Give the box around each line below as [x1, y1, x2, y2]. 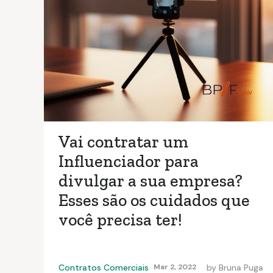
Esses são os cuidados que [58, 190, 250, 211]
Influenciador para [58, 151, 199, 172]
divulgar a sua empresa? [58, 171, 243, 191]
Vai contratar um [58, 132, 188, 152]
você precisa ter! [58, 210, 182, 230]
